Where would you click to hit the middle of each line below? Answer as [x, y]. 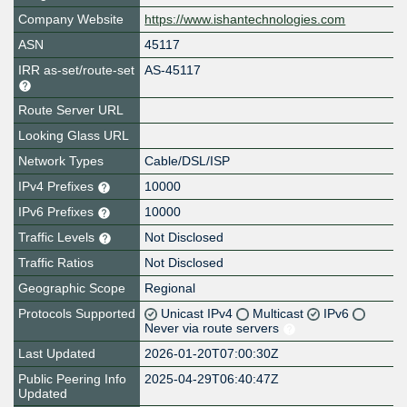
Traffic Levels [58, 238]
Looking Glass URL [74, 136]
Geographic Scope [72, 288]
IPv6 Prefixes [58, 212]
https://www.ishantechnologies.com [245, 20]
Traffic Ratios [56, 263]
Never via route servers [214, 328]
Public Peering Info [72, 379]
